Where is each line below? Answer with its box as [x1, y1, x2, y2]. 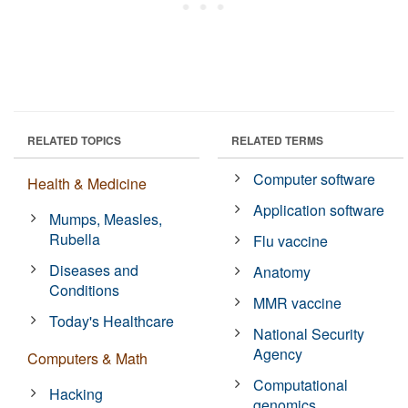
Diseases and [49, 259, 139, 280]
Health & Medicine [27, 172, 147, 194]
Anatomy [253, 260, 311, 282]
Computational [253, 373, 349, 395]
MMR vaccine [253, 291, 342, 313]
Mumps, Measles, [49, 208, 163, 229]
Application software [253, 199, 385, 220]
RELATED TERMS [231, 131, 323, 148]
